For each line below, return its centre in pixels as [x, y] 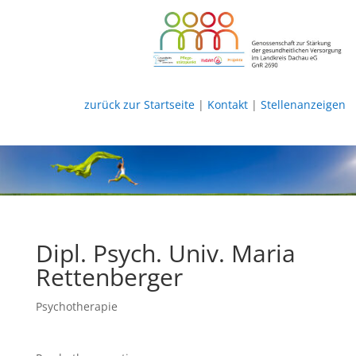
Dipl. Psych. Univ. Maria [165, 253]
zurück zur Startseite [139, 104]
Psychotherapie [76, 306]
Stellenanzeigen [303, 104]
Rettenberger [109, 277]
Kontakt [227, 104]
